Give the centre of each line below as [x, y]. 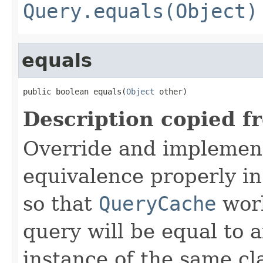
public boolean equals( [75, 91]
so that [61, 203]
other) [171, 91]
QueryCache [157, 203]
